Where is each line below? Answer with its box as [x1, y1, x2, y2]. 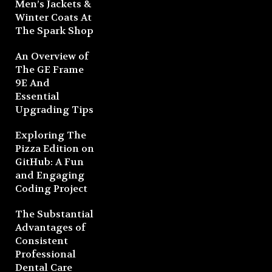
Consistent [15, 234, 68, 247]
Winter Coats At [15, 10, 92, 24]
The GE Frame [15, 63, 84, 76]
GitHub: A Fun [15, 155, 84, 168]
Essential [15, 89, 59, 103]
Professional [15, 247, 76, 260]
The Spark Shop [15, 24, 93, 37]
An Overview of [15, 49, 89, 63]
